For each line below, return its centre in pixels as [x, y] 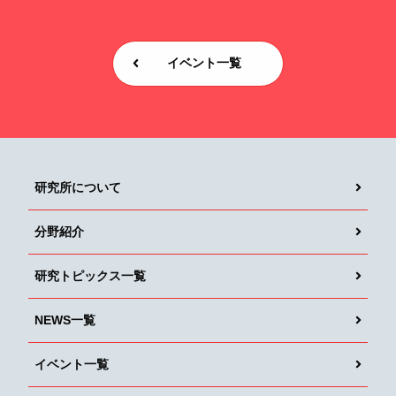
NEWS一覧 [65, 320]
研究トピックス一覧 [90, 275]
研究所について [78, 187]
